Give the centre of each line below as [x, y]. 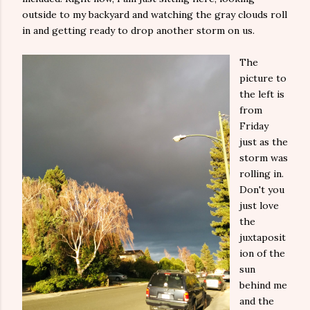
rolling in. [262, 174]
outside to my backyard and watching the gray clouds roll [155, 15]
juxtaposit [263, 237]
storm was [264, 158]
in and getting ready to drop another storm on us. [138, 30]
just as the [264, 142]
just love [259, 206]
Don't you [262, 190]
